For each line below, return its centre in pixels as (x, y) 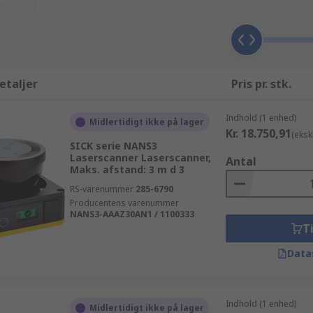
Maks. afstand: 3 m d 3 (127, 169)
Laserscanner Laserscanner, (140, 158)
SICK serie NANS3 (113, 146)
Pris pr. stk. (261, 84)
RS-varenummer (101, 189)
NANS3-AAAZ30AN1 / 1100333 (132, 214)
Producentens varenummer (124, 203)
